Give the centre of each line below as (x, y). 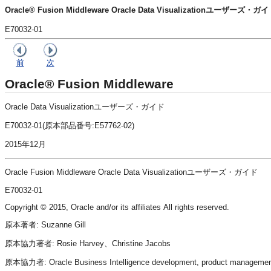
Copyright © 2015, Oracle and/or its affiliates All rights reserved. (117, 207)
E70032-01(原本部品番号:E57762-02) (70, 125)
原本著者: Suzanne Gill (45, 224)
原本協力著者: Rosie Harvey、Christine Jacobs (88, 243)
